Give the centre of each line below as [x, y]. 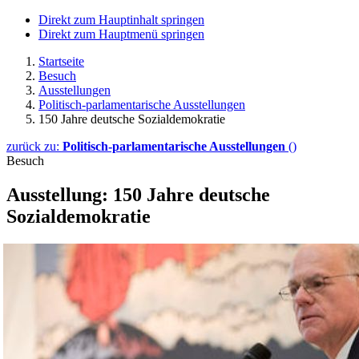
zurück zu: [34, 146]
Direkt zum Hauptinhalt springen [121, 20]
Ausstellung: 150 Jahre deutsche [138, 194]
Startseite [61, 61]
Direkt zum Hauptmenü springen [121, 34]
